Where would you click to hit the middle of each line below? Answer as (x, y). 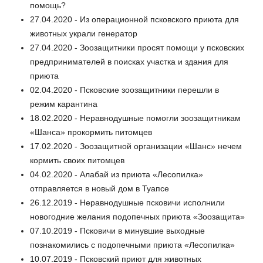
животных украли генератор (84, 34)
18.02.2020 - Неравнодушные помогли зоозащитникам (135, 118)
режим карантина (64, 104)
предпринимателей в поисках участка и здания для (129, 62)
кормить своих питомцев (77, 161)
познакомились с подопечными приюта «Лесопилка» (132, 245)
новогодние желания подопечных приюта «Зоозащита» (137, 217)
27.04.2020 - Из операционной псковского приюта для (134, 20)
